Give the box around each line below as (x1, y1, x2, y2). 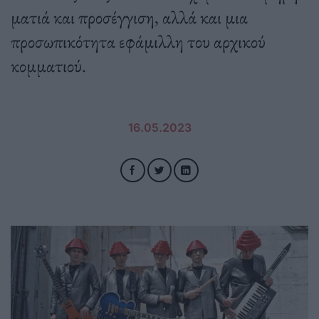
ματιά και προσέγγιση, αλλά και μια (11, 5, 248, 30)
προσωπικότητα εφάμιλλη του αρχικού (11, 29, 266, 54)
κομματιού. (11, 53, 86, 78)
